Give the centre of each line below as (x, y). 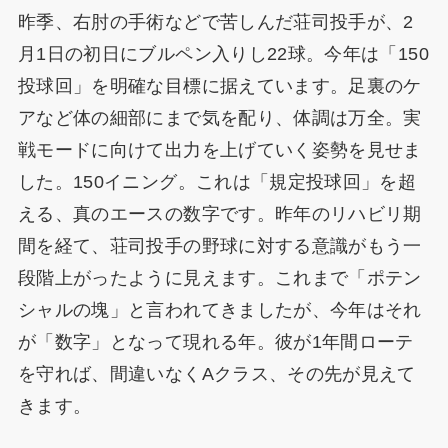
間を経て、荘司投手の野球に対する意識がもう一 (219, 245)
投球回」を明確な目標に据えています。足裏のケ (219, 85)
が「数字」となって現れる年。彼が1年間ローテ (215, 341)
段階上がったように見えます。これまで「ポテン (219, 277)
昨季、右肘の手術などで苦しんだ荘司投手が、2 (215, 21)
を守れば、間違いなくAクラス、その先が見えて (216, 373)
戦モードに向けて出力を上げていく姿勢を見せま (219, 149)
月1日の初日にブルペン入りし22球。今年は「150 (223, 53)
